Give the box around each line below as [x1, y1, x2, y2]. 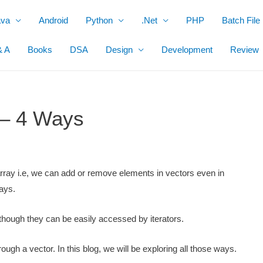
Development [161, 45, 213, 55]
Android [39, 15, 68, 25]
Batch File [222, 15, 260, 25]
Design [106, 45, 133, 55]
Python [86, 15, 113, 25]
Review [230, 45, 259, 55]
